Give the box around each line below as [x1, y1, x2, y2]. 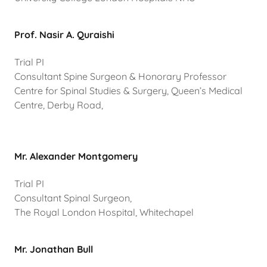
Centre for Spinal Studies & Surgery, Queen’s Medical [14, 85, 243, 97]
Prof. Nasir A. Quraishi [14, 29, 114, 41]
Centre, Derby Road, [14, 99, 108, 111]
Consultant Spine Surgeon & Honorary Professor [14, 70, 226, 83]
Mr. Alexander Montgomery [14, 150, 138, 163]
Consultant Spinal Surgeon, [14, 192, 132, 204]
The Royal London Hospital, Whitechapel [14, 206, 198, 219]
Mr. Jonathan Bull [14, 243, 93, 256]
